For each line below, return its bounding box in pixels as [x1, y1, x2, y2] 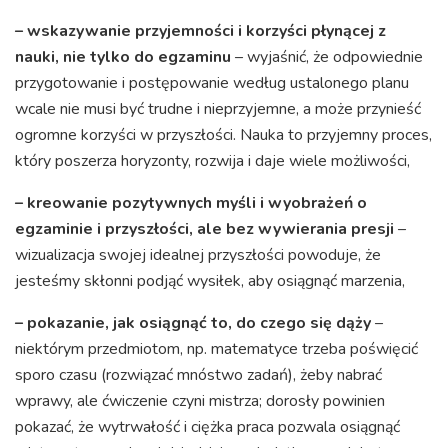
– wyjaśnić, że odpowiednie [231, 45, 423, 68]
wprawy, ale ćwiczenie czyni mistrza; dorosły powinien [15, 389, 385, 412]
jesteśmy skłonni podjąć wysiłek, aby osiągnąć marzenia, [15, 269, 405, 292]
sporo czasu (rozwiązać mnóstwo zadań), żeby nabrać [15, 363, 382, 386]
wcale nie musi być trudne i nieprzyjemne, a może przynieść [15, 97, 421, 120]
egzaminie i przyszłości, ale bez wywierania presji [15, 217, 394, 240]
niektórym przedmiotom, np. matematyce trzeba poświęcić [15, 337, 418, 360]
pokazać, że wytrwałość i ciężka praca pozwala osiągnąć [15, 415, 400, 438]
